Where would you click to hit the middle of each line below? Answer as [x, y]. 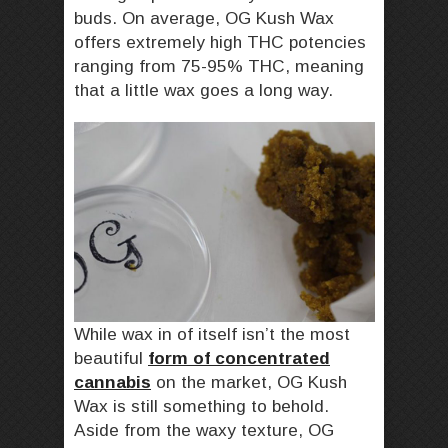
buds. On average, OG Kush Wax [204, 17]
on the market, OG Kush [249, 382]
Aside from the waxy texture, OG [204, 430]
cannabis [112, 382]
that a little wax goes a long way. [206, 89]
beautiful [111, 358]
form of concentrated [239, 358]
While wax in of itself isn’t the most [212, 334]
